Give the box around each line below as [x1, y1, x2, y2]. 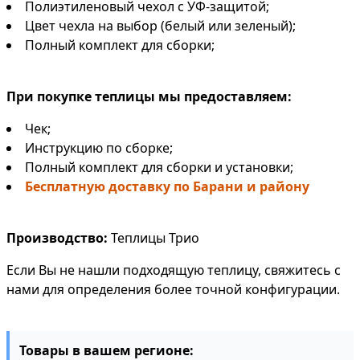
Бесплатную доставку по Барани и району [25, 178, 309, 195]
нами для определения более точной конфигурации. [6, 280, 340, 298]
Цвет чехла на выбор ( [25, 17, 165, 35]
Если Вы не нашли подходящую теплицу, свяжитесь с [6, 261, 341, 279]
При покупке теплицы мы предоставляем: [6, 88, 292, 105]
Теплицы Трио [108, 229, 199, 247]
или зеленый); [205, 17, 296, 35]
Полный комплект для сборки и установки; [25, 158, 293, 176]
